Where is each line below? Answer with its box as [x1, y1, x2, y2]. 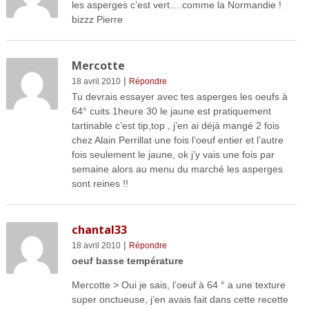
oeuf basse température [71, 255, 183, 267]
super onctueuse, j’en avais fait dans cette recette [71, 294, 288, 306]
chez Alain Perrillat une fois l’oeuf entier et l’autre [71, 134, 283, 146]
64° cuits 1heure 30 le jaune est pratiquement [71, 106, 271, 117]
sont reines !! [71, 178, 128, 190]
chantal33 [71, 222, 127, 238]
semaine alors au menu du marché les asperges [71, 163, 283, 175]
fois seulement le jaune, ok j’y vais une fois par [71, 149, 275, 161]
